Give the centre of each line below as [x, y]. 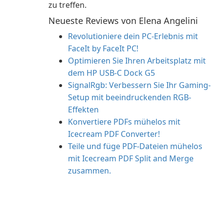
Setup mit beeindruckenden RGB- [130, 97]
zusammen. [89, 171]
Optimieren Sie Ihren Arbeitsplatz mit [137, 61]
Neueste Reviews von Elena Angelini [123, 21]
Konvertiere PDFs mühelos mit [124, 122]
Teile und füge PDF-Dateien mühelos [135, 146]
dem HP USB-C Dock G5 [111, 73]
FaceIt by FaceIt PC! [103, 48]
